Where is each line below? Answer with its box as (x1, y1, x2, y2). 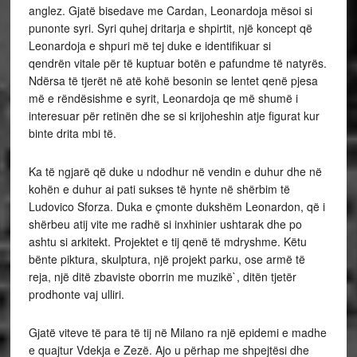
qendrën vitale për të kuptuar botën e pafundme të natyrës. (28, 55, 327, 71)
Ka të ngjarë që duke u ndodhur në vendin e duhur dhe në (28, 163, 322, 179)
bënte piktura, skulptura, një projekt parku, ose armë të (28, 251, 305, 267)
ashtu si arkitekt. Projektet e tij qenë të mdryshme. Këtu (28, 233, 307, 249)
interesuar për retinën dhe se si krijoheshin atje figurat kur (28, 108, 320, 124)
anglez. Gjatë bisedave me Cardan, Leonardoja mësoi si (28, 2, 312, 18)
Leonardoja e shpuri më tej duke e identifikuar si (28, 37, 271, 53)
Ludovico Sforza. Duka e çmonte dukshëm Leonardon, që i (28, 198, 325, 214)
